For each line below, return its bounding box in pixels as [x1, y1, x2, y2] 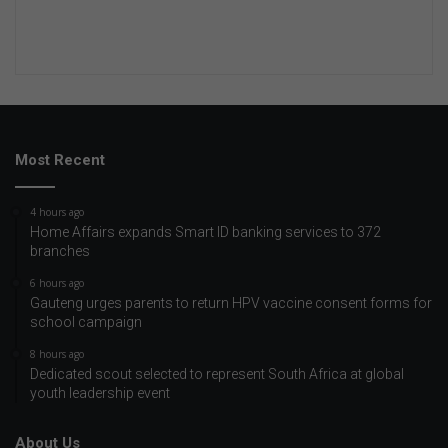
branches [30, 242, 90, 259]
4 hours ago [30, 204, 84, 219]
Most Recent [15, 150, 105, 169]
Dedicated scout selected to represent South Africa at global [30, 365, 404, 382]
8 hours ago [30, 346, 84, 361]
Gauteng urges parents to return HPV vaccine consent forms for [30, 294, 432, 311]
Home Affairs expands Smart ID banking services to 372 [30, 223, 381, 240]
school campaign [30, 313, 142, 330]
